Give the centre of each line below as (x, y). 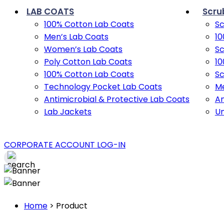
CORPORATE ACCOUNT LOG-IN (65, 145)
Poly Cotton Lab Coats (88, 62)
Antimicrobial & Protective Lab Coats (117, 99)
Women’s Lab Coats (83, 49)
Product (72, 205)
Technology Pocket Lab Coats (103, 87)
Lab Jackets (68, 112)
